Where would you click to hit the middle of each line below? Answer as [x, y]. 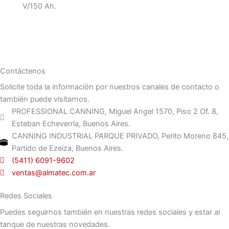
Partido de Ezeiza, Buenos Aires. [68, 148]
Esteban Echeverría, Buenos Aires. [71, 124]
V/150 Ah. [39, 6]
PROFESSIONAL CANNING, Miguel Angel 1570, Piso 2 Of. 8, [115, 112]
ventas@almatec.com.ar [54, 173]
